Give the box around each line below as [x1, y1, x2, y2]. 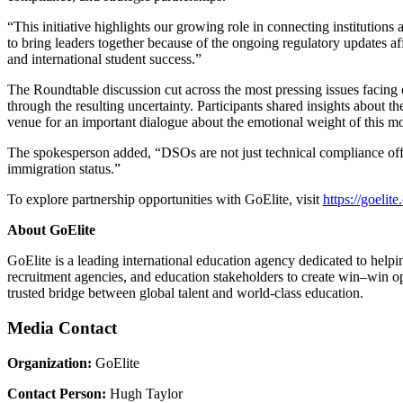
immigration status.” [7, 161, 121, 177]
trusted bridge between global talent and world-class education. [7, 285, 363, 301]
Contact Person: [7, 385, 106, 401]
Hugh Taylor [106, 385, 183, 401]
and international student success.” [7, 51, 201, 67]
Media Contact [7, 318, 117, 338]
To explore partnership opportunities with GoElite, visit [7, 192, 323, 208]
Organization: [7, 354, 92, 371]
